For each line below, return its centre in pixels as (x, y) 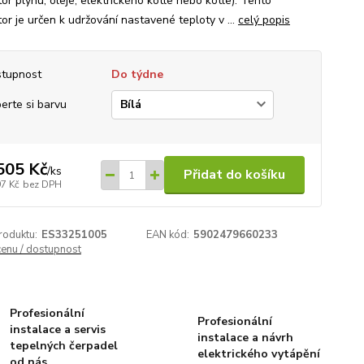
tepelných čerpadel (64, 346)
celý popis (264, 20)
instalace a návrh (245, 338)
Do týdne (137, 74)
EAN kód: (168, 235)
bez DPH (42, 184)
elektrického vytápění (258, 354)
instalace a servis (58, 329)
